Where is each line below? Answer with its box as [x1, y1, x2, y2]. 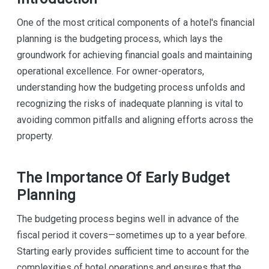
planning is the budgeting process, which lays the [17, 32, 223, 44]
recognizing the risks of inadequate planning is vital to [17, 97, 244, 109]
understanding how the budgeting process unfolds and [17, 81, 246, 93]
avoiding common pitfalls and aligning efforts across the [17, 113, 254, 125]
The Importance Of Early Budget [17, 169, 229, 186]
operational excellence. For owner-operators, [17, 65, 205, 77]
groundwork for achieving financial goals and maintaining [17, 49, 253, 61]
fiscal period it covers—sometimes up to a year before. [17, 229, 247, 241]
